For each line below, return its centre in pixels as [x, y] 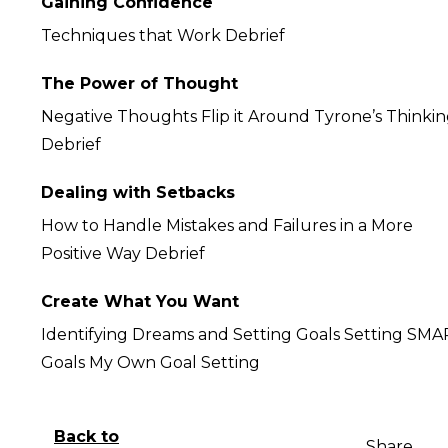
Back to [86, 436]
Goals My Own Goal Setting [154, 362]
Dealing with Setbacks [138, 192]
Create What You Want [140, 301]
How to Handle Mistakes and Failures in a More [227, 225]
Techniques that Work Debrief [167, 35]
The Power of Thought [139, 83]
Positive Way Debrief [127, 253]
